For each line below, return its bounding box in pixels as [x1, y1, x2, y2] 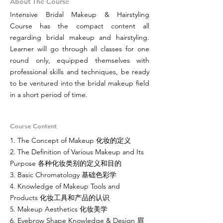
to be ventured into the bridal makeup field [10, 79, 149, 88]
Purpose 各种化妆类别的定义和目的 [10, 159, 121, 168]
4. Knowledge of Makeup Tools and [10, 182, 120, 191]
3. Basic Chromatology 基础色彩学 [10, 170, 116, 179]
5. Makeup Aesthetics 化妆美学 [10, 205, 108, 214]
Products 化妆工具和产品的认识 [10, 193, 110, 202]
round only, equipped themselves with [10, 56, 149, 65]
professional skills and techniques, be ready [10, 67, 149, 76]
